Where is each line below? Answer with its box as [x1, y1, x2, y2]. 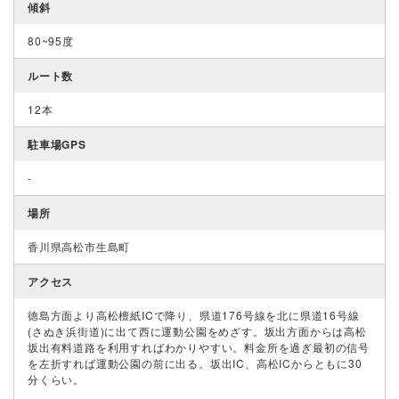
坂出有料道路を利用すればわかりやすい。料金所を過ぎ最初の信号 [28, 339, 370, 355]
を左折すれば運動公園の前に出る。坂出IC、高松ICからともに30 [28, 355, 362, 371]
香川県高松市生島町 [28, 239, 131, 255]
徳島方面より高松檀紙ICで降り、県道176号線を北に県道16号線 [28, 307, 360, 323]
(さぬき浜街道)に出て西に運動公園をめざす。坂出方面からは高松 [28, 323, 367, 339]
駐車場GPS [28, 136, 86, 153]
